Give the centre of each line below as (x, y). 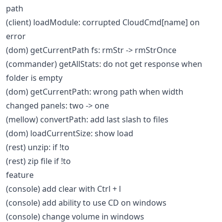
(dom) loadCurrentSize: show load (70, 133)
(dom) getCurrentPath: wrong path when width (95, 91)
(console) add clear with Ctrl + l (63, 189)
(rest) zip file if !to (38, 161)
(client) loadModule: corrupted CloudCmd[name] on (103, 22)
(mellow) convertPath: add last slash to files (87, 119)
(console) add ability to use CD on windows (86, 202)
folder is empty (34, 78)
